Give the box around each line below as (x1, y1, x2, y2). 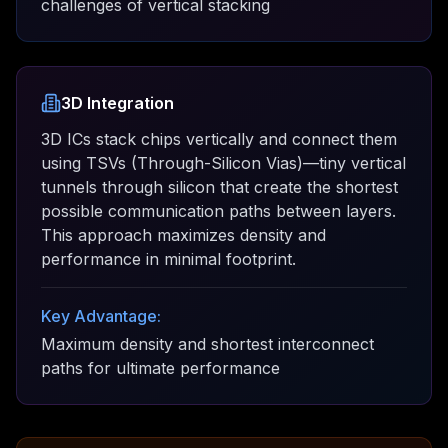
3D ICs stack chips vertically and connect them (41, 129, 397, 149)
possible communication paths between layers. (41, 201, 396, 221)
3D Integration (61, 93, 174, 113)
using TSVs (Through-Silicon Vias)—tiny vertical (41, 153, 406, 173)
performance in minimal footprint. (41, 249, 296, 269)
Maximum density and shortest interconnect (41, 334, 374, 354)
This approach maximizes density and (41, 225, 326, 245)
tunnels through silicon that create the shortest (41, 177, 398, 197)
